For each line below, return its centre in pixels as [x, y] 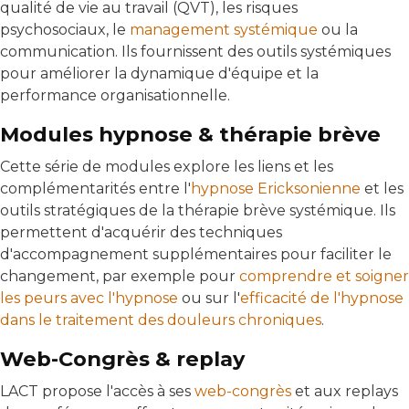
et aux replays [345, 392]
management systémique [224, 30]
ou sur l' [209, 299]
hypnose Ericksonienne [276, 189]
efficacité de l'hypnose [322, 299]
